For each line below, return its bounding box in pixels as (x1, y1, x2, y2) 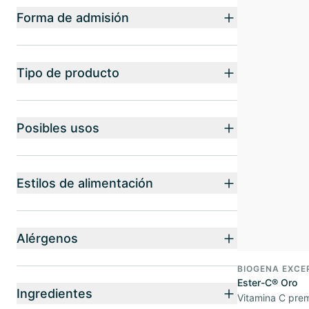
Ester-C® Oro (237, 277, 297, 288)
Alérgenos (17, 231, 78, 246)
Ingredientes (17, 286, 92, 301)
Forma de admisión (17, 10, 129, 25)
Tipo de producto (17, 66, 119, 80)
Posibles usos (17, 121, 99, 135)
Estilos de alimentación (17, 176, 153, 190)
